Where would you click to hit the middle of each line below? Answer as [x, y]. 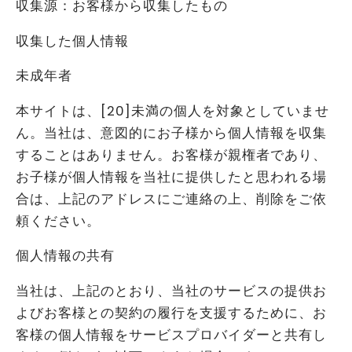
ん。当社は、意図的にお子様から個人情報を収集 [171, 133]
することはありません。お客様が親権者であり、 [171, 155]
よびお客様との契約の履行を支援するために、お [171, 313]
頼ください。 [58, 221]
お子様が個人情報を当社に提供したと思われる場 [171, 177]
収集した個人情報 [72, 41]
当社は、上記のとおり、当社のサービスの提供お [171, 291]
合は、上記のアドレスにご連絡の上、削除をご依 [171, 199]
